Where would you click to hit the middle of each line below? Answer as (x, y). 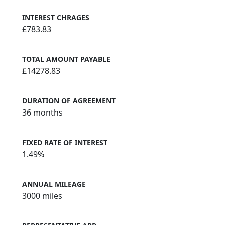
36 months (42, 112)
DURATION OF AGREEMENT (69, 100)
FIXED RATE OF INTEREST (65, 142)
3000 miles (42, 196)
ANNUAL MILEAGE (54, 184)
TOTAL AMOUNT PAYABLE (66, 59)
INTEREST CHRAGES (56, 17)
